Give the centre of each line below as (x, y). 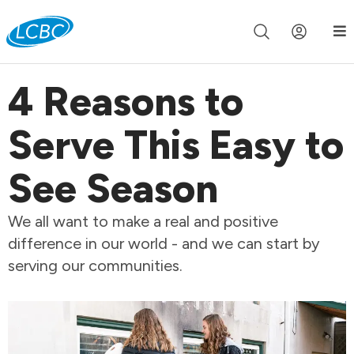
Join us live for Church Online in (145, 20)
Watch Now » (177, 42)
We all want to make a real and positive (143, 221)
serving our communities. (95, 265)
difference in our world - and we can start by (164, 243)
